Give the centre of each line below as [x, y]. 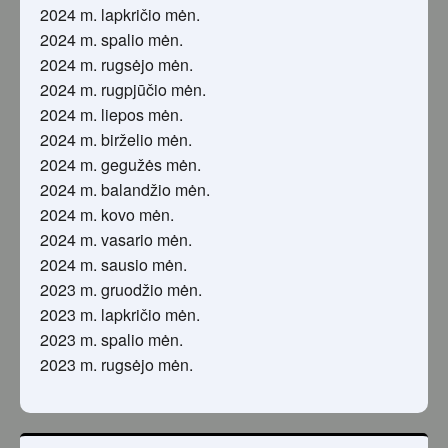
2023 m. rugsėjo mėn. [116, 365]
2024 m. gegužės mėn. [120, 165]
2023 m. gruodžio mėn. [121, 290]
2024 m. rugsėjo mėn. [116, 65]
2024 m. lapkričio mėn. [120, 15]
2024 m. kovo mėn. [107, 215]
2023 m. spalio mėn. [111, 340]
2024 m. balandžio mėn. [125, 190]
